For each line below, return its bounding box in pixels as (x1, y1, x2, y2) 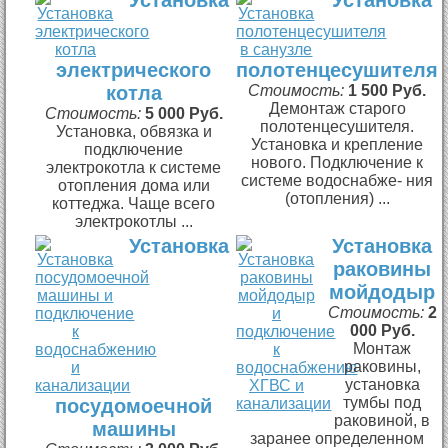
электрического (56, 58, 212, 81)
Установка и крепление (251, 135, 424, 153)
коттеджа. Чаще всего (52, 194, 216, 212)
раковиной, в (334, 411, 431, 429)
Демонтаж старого (268, 99, 406, 117)
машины (91, 417, 176, 440)
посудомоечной (55, 394, 213, 417)
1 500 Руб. (348, 81, 427, 99)
